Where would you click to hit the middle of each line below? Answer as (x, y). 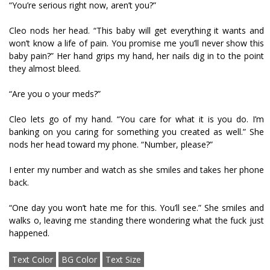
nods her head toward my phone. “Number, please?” (111, 145)
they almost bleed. (45, 69)
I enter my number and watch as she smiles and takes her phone (137, 170)
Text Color (33, 260)
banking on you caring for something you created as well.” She (137, 132)
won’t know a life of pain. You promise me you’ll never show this (137, 43)
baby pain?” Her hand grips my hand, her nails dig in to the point (137, 56)
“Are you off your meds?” (55, 94)
